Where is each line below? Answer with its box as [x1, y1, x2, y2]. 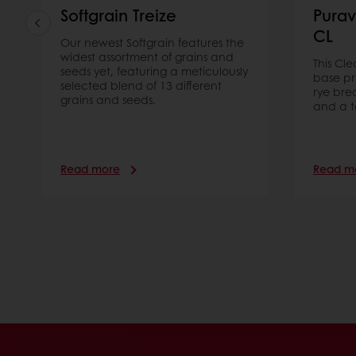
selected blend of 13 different [60, 77, 222, 94]
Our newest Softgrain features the [60, 34, 244, 51]
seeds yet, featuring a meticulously [60, 63, 249, 79]
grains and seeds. [60, 91, 156, 108]
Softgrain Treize [60, 4, 176, 27]
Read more [60, 161, 120, 177]
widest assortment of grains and [60, 48, 234, 65]
